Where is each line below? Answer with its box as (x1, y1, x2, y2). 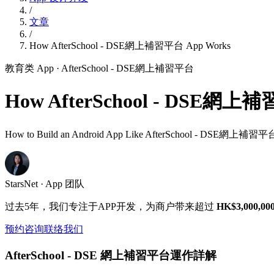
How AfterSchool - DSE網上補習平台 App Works (29, 40, 231, 51)
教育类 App (5, 63, 54, 73)
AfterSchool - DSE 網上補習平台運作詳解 (5, 248, 217, 262)
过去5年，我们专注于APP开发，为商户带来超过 (5, 201, 217, 212)
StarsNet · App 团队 (5, 178, 84, 189)
